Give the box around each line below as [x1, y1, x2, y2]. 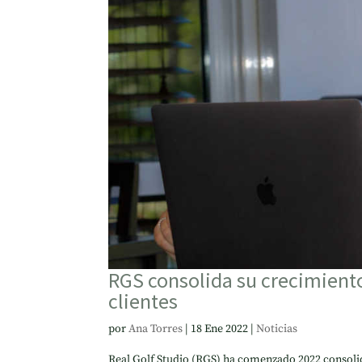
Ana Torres [128, 321, 183, 336]
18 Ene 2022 [191, 321, 249, 336]
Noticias [256, 321, 298, 336]
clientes [108, 287, 179, 314]
